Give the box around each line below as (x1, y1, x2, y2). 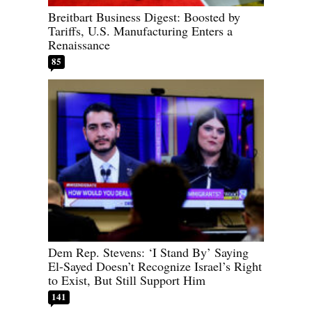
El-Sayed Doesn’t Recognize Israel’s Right (48, 257, 262, 274)
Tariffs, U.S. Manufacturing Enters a (48, 22, 233, 40)
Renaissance (48, 36, 110, 54)
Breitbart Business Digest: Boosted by (48, 8, 240, 26)
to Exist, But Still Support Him (48, 271, 205, 288)
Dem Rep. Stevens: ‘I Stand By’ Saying (48, 243, 249, 260)
